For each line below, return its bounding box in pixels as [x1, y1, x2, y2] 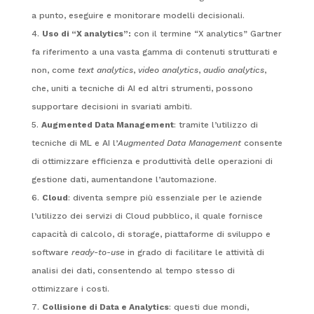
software [31, 247, 71, 257]
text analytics [77, 64, 133, 75]
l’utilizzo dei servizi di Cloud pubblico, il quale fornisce [31, 210, 263, 221]
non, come [31, 64, 78, 75]
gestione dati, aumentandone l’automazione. [31, 174, 217, 184]
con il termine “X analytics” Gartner [130, 28, 282, 39]
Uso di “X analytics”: [41, 28, 131, 39]
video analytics [137, 64, 198, 75]
